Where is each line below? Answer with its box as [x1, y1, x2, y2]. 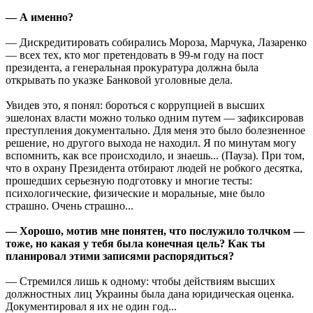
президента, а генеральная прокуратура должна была [6, 61, 259, 73]
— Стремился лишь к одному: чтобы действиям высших [6, 275, 275, 287]
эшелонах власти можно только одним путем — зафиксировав [6, 111, 304, 124]
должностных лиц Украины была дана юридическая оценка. [6, 287, 294, 300]
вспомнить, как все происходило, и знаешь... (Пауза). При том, [6, 149, 305, 161]
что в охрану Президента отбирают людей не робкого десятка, [6, 161, 303, 174]
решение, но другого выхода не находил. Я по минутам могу [6, 136, 296, 149]
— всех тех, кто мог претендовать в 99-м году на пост [6, 48, 263, 61]
